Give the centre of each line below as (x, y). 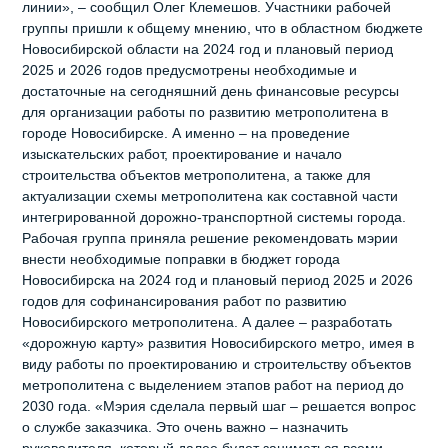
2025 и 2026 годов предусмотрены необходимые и (190, 69)
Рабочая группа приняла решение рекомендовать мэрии (210, 237)
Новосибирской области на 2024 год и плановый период (208, 48)
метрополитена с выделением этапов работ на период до (213, 384)
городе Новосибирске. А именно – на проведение (186, 132)
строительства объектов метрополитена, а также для (197, 174)
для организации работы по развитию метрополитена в (205, 111)
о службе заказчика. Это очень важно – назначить (185, 426)
